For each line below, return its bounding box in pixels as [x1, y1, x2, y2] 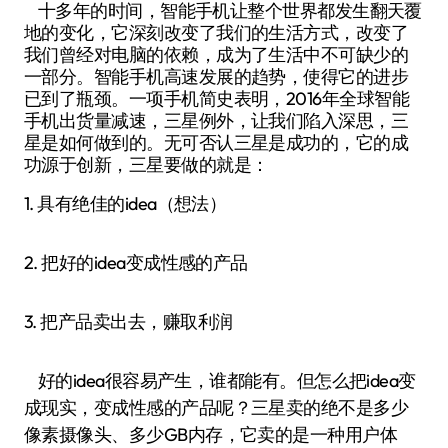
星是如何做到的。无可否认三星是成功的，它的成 [24, 131, 409, 154]
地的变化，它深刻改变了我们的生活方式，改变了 [24, 21, 409, 44]
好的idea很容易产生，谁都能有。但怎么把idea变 [24, 369, 416, 392]
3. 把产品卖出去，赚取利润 [24, 310, 233, 333]
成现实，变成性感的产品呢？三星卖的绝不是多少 [24, 396, 409, 419]
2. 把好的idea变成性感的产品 [24, 251, 248, 274]
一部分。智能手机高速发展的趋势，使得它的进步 [24, 65, 409, 88]
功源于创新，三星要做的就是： [24, 153, 269, 176]
